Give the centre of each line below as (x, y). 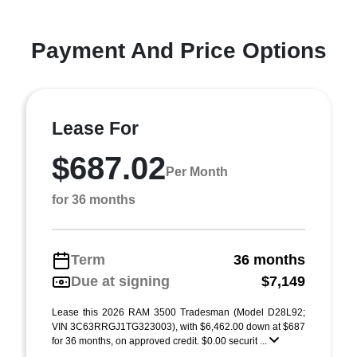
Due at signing (120, 281)
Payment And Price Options (178, 51)
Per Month (197, 171)
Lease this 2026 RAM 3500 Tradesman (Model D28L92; (178, 312)
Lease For (95, 128)
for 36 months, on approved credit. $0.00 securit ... (161, 341)
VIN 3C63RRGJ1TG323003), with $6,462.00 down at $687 (178, 327)
